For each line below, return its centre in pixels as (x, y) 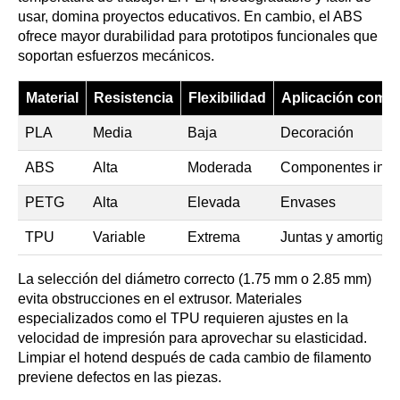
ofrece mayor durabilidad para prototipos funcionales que (198, 37)
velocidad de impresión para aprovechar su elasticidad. (192, 338)
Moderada (220, 168)
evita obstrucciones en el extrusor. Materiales (160, 299)
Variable (119, 237)
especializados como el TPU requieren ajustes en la (183, 319)
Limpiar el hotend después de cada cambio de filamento (195, 358)
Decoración (317, 133)
